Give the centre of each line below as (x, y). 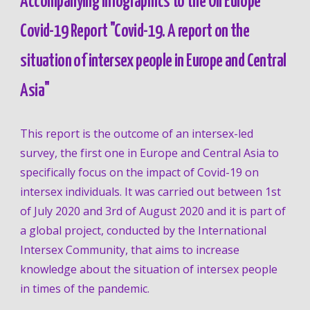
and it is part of (245, 211)
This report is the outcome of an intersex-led (137, 134)
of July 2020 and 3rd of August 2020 (112, 211)
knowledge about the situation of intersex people (149, 270)
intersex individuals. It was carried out (118, 192)
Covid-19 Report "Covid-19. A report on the (135, 32)
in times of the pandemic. (86, 289)
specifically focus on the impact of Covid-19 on (140, 173)
